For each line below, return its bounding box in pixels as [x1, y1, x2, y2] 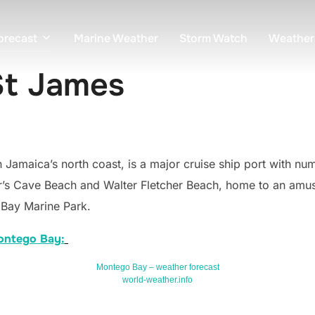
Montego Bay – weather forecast [96, 262, 219, 273]
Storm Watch [179, 30, 247, 46]
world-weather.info [122, 275, 193, 285]
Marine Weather [74, 30, 158, 46]
